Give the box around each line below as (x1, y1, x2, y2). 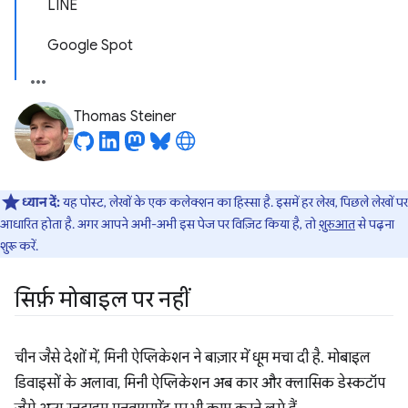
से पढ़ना (355, 216, 394, 232)
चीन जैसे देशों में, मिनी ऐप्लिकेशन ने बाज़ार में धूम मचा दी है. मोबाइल (15, 349, 371, 367)
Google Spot (47, 36, 133, 55)
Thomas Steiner (74, 107, 177, 126)
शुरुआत (319, 216, 355, 232)
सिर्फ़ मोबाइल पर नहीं (15, 286, 189, 313)
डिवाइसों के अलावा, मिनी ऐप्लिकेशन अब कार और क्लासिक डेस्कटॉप (15, 374, 385, 393)
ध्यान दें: (22, 194, 63, 210)
